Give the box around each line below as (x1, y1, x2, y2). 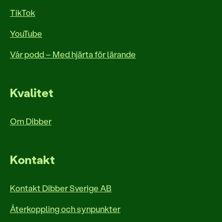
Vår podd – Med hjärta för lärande (10, 48, 136, 59)
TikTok (10, 6, 35, 18)
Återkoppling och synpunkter (10, 203, 120, 214)
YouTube (10, 27, 42, 39)
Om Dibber (10, 115, 52, 126)
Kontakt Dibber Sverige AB (10, 182, 111, 193)
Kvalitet (10, 84, 54, 100)
